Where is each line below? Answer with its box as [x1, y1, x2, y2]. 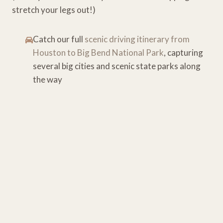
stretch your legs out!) [12, 4, 96, 15]
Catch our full [33, 33, 85, 44]
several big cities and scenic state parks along [33, 60, 201, 71]
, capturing [164, 47, 204, 58]
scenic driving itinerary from [85, 33, 190, 44]
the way [33, 74, 63, 85]
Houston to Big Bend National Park [33, 47, 164, 58]
